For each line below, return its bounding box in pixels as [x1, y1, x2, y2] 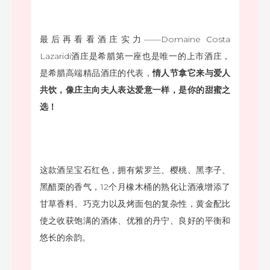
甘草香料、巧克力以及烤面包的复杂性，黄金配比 [39, 198, 231, 209]
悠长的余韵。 [39, 231, 90, 243]
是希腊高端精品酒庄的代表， [39, 67, 153, 78]
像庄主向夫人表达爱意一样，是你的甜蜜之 [65, 84, 231, 95]
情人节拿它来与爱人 [152, 67, 231, 78]
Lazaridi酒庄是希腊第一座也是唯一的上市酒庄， [39, 50, 231, 61]
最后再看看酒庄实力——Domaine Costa [39, 33, 231, 45]
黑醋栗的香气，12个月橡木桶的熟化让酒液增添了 [39, 181, 231, 192]
